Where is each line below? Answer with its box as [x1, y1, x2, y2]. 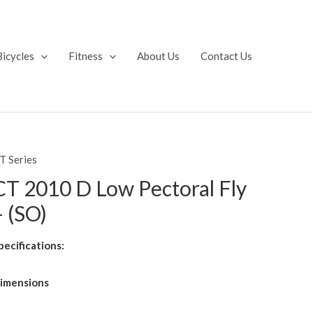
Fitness [68, 50, 103, 62]
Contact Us [201, 50, 252, 62]
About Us [137, 50, 180, 62]
